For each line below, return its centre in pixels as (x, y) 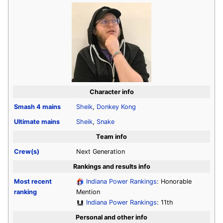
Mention (88, 192)
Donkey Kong (116, 107)
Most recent (33, 181)
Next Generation (101, 151)
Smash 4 (27, 107)
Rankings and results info (111, 166)
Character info (111, 92)
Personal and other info (111, 217)
